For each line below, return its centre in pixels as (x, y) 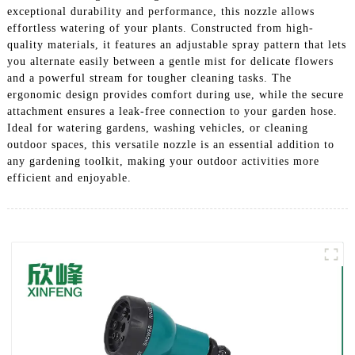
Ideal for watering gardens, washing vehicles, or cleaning (157, 128)
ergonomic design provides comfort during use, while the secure (175, 94)
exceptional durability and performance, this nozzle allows (160, 11)
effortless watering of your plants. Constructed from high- (160, 28)
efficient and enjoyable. (69, 177)
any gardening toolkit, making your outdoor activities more (163, 161)
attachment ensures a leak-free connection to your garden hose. (172, 111)
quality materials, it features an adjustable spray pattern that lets (176, 44)
